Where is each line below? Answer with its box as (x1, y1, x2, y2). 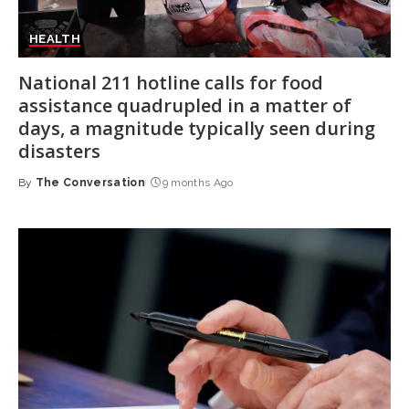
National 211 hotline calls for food (17, 70, 323, 96)
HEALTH (28, 32, 81, 47)
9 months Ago (162, 176, 234, 190)
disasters (17, 139, 100, 164)
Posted (16, 184, 63, 197)
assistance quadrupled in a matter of (17, 93, 351, 119)
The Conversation (35, 176, 146, 190)
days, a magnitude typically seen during (17, 116, 375, 142)
